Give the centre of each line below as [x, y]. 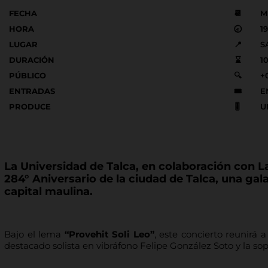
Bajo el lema [34, 234]
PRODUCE [30, 106]
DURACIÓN [32, 60]
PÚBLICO [28, 75]
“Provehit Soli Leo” [109, 234]
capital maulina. [48, 191]
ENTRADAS [32, 91]
